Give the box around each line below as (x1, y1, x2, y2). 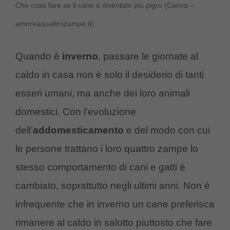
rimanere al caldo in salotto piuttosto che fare (15, 217, 212, 228)
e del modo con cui (124, 125, 210, 136)
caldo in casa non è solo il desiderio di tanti (15, 69, 204, 81)
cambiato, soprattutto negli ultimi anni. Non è (15, 180, 210, 191)
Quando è (15, 51, 62, 62)
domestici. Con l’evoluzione (15, 106, 136, 118)
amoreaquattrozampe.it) (15, 19, 94, 28)
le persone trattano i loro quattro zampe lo (15, 143, 198, 155)
